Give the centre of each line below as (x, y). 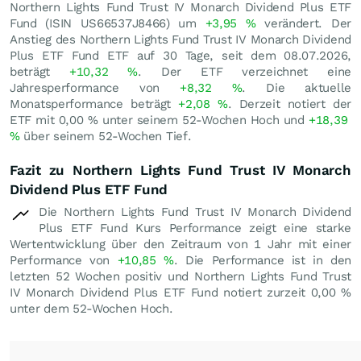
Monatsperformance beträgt (94, 104)
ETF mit (34, 120)
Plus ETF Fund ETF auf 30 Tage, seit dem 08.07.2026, (180, 56)
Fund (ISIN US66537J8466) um (108, 23)
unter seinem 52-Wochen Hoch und (203, 120)
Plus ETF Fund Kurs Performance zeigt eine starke (195, 228)
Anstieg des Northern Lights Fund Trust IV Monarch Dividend (180, 39)
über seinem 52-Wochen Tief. (106, 136)
